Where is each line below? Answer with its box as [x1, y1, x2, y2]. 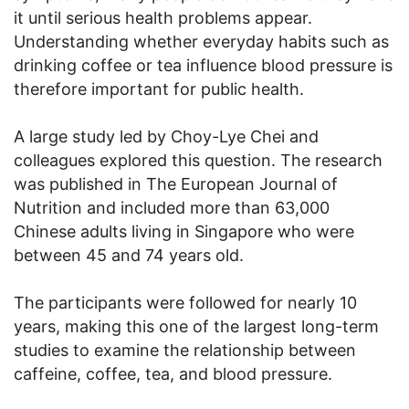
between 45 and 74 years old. [14, 245, 244, 265]
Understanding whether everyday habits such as [14, 31, 389, 51]
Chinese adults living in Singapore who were [14, 221, 354, 241]
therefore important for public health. [14, 79, 304, 99]
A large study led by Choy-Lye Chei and [14, 126, 319, 146]
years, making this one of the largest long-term [14, 316, 379, 336]
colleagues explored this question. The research [14, 150, 383, 170]
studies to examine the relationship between [14, 340, 356, 360]
